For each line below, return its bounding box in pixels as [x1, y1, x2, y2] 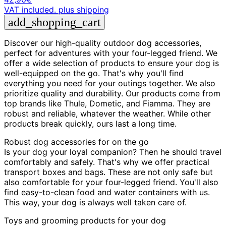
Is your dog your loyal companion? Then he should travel [4, 146, 221, 157]
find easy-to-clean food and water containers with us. [4, 187, 210, 197]
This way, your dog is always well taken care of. [4, 197, 187, 207]
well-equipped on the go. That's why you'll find [4, 68, 184, 78]
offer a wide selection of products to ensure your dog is [4, 58, 219, 68]
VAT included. [4, 4, 56, 15]
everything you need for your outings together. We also [4, 78, 215, 88]
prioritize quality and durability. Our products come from [4, 88, 220, 98]
